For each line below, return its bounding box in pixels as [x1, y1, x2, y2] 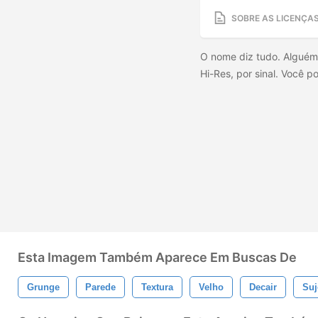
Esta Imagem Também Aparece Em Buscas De [18, 250, 297, 265]
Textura [141, 282, 173, 292]
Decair [249, 282, 277, 292]
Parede [85, 282, 116, 292]
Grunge [27, 282, 60, 292]
